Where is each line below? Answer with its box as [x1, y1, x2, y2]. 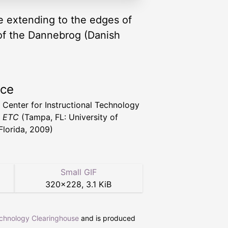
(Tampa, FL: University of [19, 112, 118, 123]
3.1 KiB [86, 179, 111, 190]
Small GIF [60, 167, 97, 178]
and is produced [79, 214, 135, 223]
